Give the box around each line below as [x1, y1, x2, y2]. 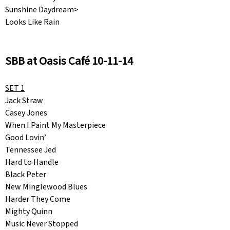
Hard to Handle [5, 157, 95, 168]
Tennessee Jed [5, 144, 93, 156]
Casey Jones [5, 107, 89, 119]
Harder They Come [5, 194, 98, 205]
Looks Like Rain [5, 16, 61, 28]
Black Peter [5, 169, 91, 181]
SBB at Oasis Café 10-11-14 [5, 53, 135, 70]
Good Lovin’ [5, 132, 91, 144]
